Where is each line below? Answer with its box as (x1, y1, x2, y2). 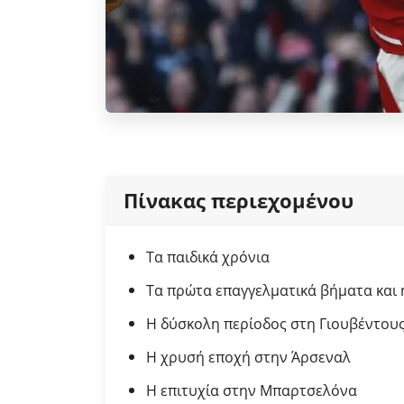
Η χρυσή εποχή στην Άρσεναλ (146, 346, 351, 367)
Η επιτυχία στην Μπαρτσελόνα (146, 380, 357, 400)
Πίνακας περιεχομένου (124, 186, 353, 214)
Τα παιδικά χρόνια (146, 246, 270, 267)
